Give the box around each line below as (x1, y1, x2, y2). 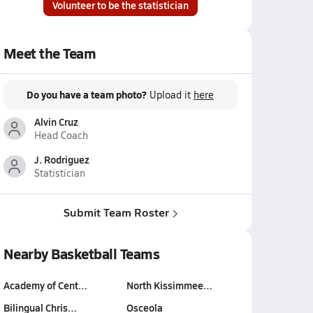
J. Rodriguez (34, 152, 89, 166)
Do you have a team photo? (27, 87, 147, 101)
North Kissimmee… (126, 278, 212, 292)
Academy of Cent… (3, 278, 87, 292)
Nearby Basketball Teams (3, 244, 160, 263)
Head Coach (34, 129, 88, 142)
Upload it (150, 88, 194, 101)
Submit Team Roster (63, 204, 169, 220)
